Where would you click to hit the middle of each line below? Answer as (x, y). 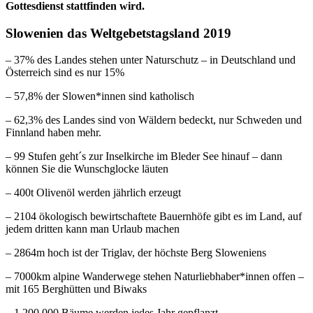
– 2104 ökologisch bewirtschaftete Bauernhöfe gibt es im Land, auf (154, 217)
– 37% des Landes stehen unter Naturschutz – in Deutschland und (151, 60)
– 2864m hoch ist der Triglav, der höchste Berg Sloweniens (136, 253)
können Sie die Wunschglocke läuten (87, 169)
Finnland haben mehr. (53, 133)
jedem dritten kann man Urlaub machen (93, 229)
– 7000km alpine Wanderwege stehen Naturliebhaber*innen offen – (155, 277)
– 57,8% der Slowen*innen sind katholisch (100, 96)
